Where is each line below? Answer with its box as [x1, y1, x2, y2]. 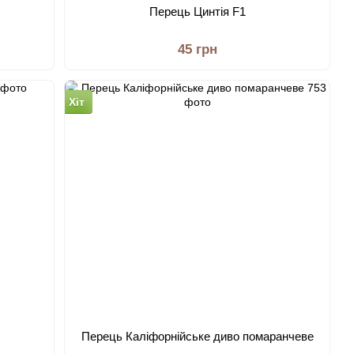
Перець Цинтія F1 [149, 5, 246, 18]
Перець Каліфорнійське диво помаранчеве [81, 330, 314, 343]
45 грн [177, 42, 217, 57]
